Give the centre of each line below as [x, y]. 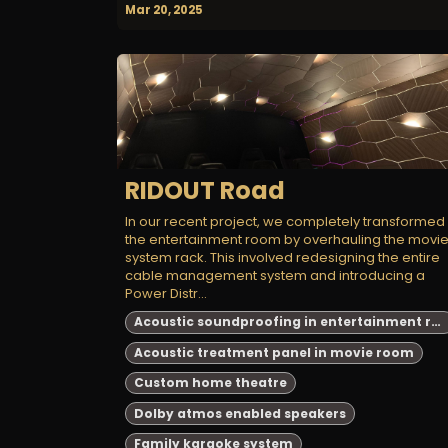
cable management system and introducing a [275, 276]
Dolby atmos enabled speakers [239, 413]
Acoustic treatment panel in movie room [273, 352]
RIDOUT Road [205, 191]
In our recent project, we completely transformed [285, 222]
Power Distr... [166, 294]
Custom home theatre [210, 383]
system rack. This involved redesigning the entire [282, 258]
